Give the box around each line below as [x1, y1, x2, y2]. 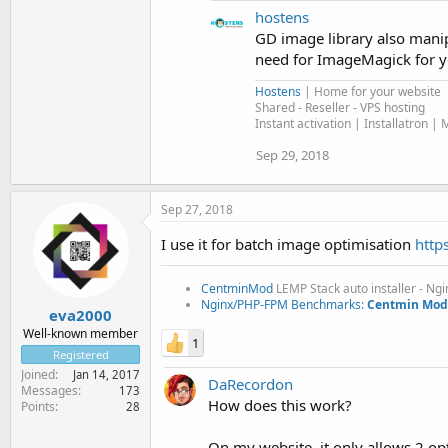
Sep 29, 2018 [256, 145, 329, 164]
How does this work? [208, 394, 352, 415]
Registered [52, 347, 109, 362]
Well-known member [23, 325, 138, 342]
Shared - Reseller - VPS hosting [255, 98, 425, 116]
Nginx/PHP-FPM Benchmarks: [201, 295, 367, 313]
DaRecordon [208, 373, 293, 394]
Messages [21, 382, 78, 399]
